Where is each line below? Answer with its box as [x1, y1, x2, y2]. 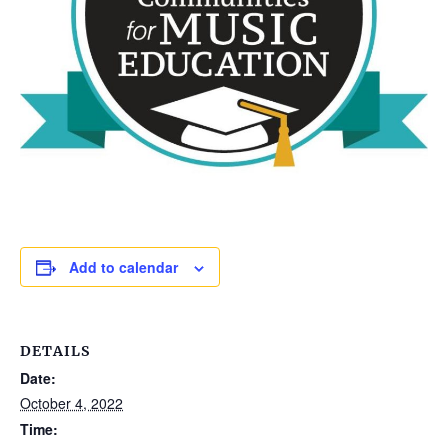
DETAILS [20, 341, 90, 360]
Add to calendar [69, 256, 178, 277]
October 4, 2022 [20, 392, 123, 413]
